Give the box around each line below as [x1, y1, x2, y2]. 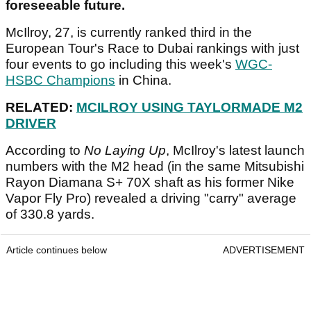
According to [6, 142, 84, 158]
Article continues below [6, 244, 107, 255]
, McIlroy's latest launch [166, 142, 305, 158]
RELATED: [6, 99, 76, 115]
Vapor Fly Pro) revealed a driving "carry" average [6, 190, 296, 205]
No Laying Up [84, 142, 166, 158]
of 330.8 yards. [6, 206, 94, 221]
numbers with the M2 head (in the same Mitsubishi [6, 158, 304, 174]
